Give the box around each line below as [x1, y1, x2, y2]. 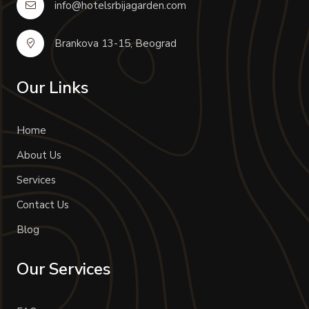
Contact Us [17, 197, 69, 212]
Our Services [17, 257, 110, 280]
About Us [17, 148, 61, 162]
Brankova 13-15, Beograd [54, 36, 177, 50]
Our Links [17, 76, 88, 99]
